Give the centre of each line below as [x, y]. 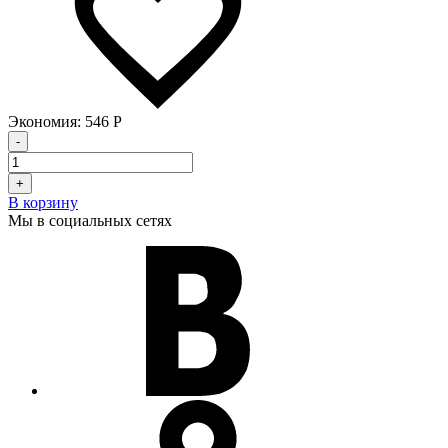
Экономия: [46, 122]
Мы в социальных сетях [90, 221]
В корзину [43, 203]
